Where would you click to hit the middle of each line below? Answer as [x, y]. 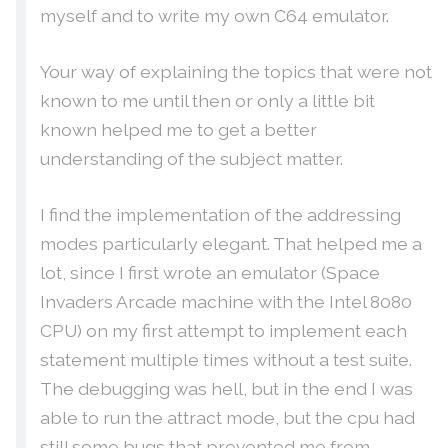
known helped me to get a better [178, 129]
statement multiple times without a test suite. [225, 360]
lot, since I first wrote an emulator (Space [209, 273]
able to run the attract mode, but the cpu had [227, 418]
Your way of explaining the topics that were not [235, 71]
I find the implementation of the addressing [220, 215]
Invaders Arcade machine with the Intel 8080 [225, 302]
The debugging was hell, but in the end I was [226, 389]
